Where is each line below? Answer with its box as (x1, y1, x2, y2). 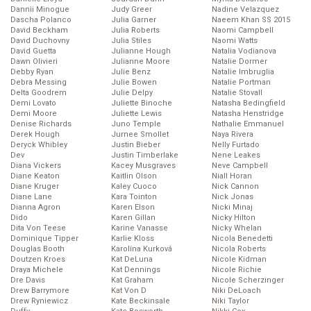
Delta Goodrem (10, 88, 67, 98)
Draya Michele (10, 265, 63, 275)
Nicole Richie (212, 265, 262, 275)
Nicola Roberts (212, 244, 266, 254)
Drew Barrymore (10, 286, 69, 296)
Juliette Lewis (111, 109, 162, 119)
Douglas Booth (10, 244, 65, 254)
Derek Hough (10, 130, 60, 140)
